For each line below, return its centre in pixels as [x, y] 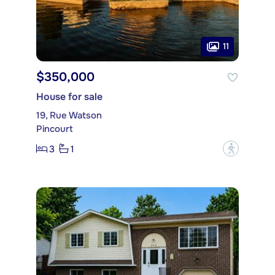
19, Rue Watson [69, 116]
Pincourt [55, 129]
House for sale [69, 97]
